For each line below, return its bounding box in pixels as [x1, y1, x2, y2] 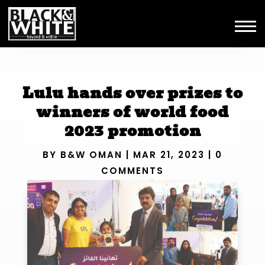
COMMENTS [101, 164, 164, 177]
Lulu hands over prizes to [22, 80, 243, 105]
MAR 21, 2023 [132, 148, 205, 161]
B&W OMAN [60, 148, 122, 161]
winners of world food [36, 99, 229, 124]
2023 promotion [64, 118, 201, 143]
